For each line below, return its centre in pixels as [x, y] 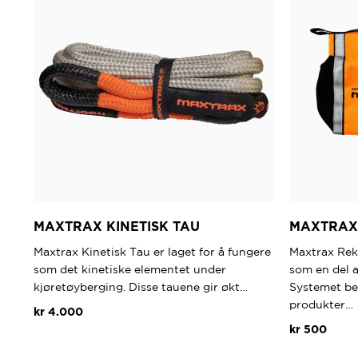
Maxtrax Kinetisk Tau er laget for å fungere [152, 252]
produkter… [321, 305]
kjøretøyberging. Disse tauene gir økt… [141, 287]
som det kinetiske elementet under [130, 270]
